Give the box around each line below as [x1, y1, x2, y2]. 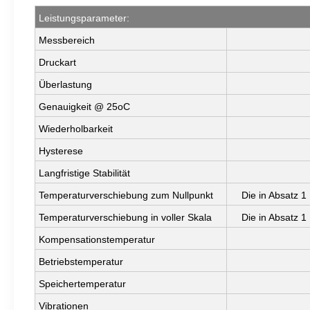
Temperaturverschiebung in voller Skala [39, 212, 212, 224]
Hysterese [39, 145, 83, 157]
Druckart [39, 57, 76, 69]
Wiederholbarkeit [39, 123, 113, 135]
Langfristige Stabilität [39, 167, 130, 179]
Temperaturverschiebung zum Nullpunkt [39, 190, 213, 201]
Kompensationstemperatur [39, 234, 155, 246]
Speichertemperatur [39, 278, 126, 290]
